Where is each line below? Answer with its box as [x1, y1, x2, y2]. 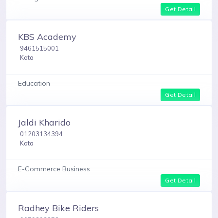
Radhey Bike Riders [18, 202, 99, 214]
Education [18, 79, 50, 88]
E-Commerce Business [18, 164, 90, 174]
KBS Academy [18, 31, 76, 42]
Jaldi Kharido [18, 117, 71, 128]
